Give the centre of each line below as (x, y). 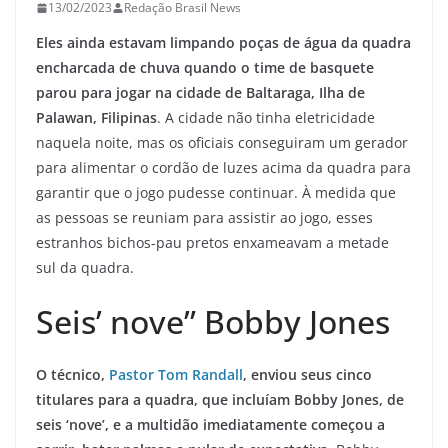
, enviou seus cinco (307, 374)
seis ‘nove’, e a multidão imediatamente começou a (210, 424)
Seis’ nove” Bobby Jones (213, 321)
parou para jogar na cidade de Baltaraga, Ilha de (200, 92)
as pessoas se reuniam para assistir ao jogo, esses (204, 217)
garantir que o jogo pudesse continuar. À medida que (216, 192)
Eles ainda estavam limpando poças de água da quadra (223, 42)
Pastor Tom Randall (176, 374)
